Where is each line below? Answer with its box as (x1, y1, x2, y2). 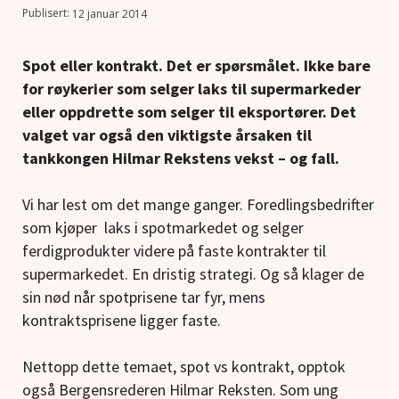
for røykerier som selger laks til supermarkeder (22, 78, 361, 100)
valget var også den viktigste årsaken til (22, 125, 312, 146)
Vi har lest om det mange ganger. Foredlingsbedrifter (22, 194, 374, 216)
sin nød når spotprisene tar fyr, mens (22, 287, 265, 308)
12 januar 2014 (72, 5, 147, 21)
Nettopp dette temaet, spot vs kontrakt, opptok (22, 356, 346, 378)
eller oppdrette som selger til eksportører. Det (22, 102, 356, 123)
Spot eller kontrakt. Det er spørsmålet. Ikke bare (22, 55, 370, 77)
